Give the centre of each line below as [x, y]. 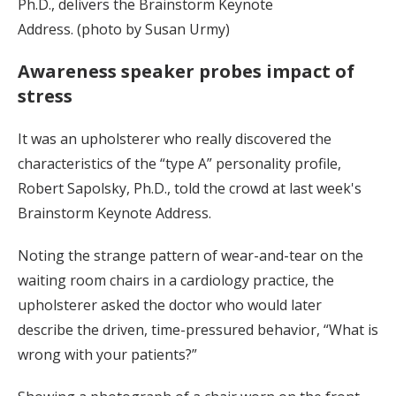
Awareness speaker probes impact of [186, 71]
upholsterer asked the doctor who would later [170, 305]
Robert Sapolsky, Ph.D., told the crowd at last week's [190, 188]
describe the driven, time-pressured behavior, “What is [198, 329]
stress [45, 95]
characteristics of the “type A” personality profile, [179, 163]
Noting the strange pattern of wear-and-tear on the [190, 255]
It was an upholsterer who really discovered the [175, 138]
